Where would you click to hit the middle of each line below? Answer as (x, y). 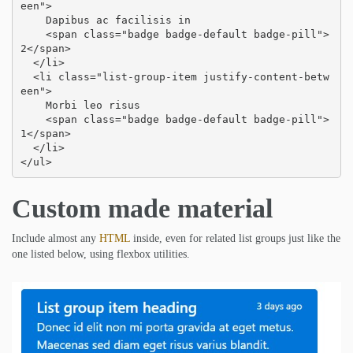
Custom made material (142, 208)
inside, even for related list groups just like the (235, 238)
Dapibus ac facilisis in (33, 20)
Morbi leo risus (33, 106)
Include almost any (56, 238)
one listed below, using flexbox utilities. (101, 254)
